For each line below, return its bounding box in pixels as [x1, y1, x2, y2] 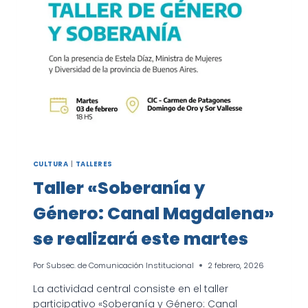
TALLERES [75, 159, 113, 168]
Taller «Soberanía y [33, 176, 205, 201]
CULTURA [33, 159, 69, 168]
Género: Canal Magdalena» [33, 201, 274, 226]
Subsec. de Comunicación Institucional [46, 259, 195, 271]
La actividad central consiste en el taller [33, 281, 228, 296]
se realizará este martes [33, 227, 248, 252]
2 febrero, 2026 [208, 259, 265, 271]
